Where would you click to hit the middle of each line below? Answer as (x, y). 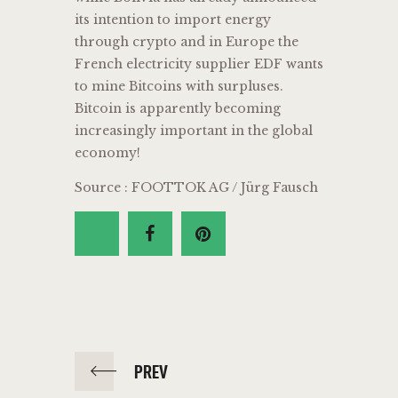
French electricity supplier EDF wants (199, 64)
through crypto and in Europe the (187, 42)
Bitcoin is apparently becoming (178, 109)
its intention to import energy (173, 20)
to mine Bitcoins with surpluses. (179, 87)
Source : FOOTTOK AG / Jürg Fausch (196, 188)
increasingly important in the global (194, 131)
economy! (107, 153)
